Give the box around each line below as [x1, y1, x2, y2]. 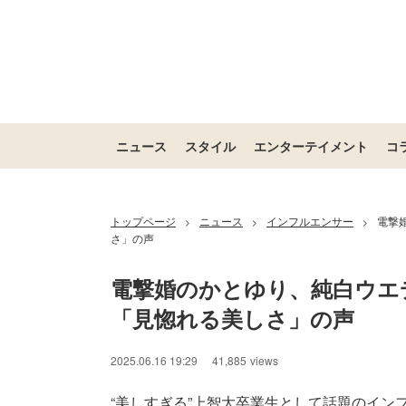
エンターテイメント [254, 137, 368, 155]
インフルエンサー [266, 213, 353, 228]
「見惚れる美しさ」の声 [111, 303, 354, 333]
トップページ [111, 213, 176, 228]
